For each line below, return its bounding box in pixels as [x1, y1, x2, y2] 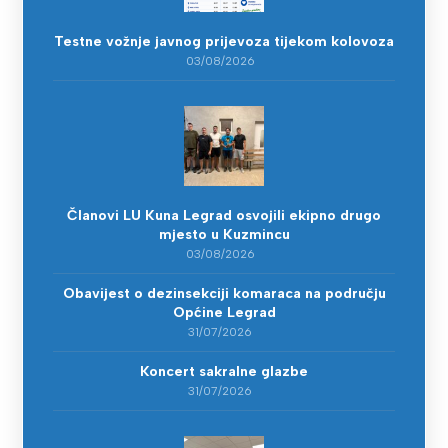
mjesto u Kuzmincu [158, 226, 290, 243]
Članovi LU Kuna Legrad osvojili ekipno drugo [67, 207, 381, 224]
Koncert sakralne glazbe [140, 363, 308, 380]
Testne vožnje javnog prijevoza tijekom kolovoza [54, 33, 394, 50]
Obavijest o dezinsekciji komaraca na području [62, 285, 386, 302]
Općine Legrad [172, 304, 276, 321]
